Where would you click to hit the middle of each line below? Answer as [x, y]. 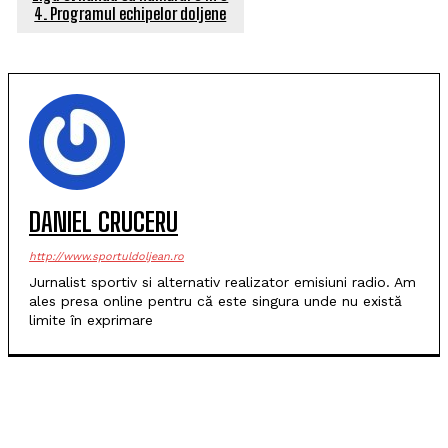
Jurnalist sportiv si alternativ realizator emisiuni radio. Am [222, 282]
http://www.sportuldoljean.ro [106, 256]
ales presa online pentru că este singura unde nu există [215, 301]
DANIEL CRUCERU [103, 222]
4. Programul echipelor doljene [130, 13]
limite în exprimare [91, 320]
